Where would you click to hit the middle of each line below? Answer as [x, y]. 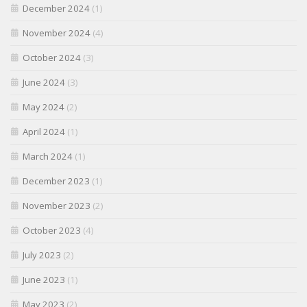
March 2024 [48, 157]
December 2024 [56, 9]
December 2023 [56, 181]
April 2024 [44, 132]
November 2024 [57, 33]
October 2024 [52, 58]
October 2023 [52, 231]
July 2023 [42, 255]
